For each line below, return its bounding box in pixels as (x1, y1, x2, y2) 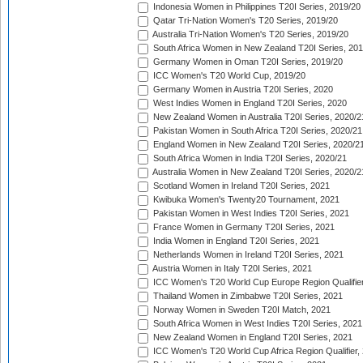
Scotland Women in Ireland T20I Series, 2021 (151, 181, 330, 191)
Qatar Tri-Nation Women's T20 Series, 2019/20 (151, 15, 338, 26)
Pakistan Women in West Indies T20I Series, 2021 (151, 208, 349, 219)
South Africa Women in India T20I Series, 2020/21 (151, 153, 347, 164)
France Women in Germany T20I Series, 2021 (151, 222, 335, 233)
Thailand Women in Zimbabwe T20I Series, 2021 (151, 291, 343, 301)
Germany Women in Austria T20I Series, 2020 (151, 84, 333, 95)
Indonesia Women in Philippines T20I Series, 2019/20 (151, 2, 361, 12)
